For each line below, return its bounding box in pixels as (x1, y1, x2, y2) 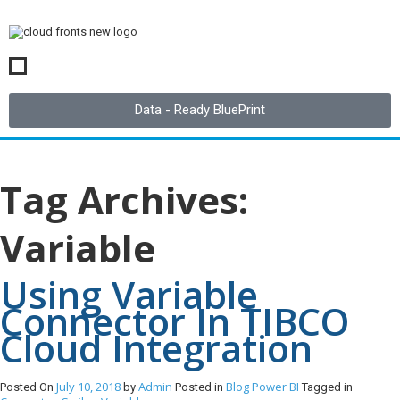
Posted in (175, 380, 226, 394)
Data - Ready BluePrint (135, 102, 265, 118)
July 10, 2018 (56, 379, 121, 395)
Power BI (252, 379, 299, 395)
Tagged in (302, 380, 353, 394)
